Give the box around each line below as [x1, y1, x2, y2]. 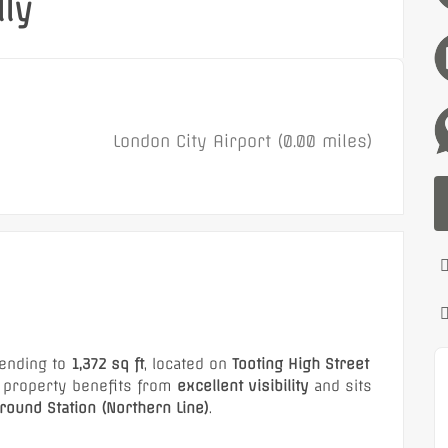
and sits [309, 377, 372, 395]
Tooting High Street [232, 355, 369, 373]
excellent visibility [177, 377, 309, 395]
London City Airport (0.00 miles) [113, 131, 373, 151]
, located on [144, 355, 232, 373]
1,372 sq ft [71, 355, 144, 373]
